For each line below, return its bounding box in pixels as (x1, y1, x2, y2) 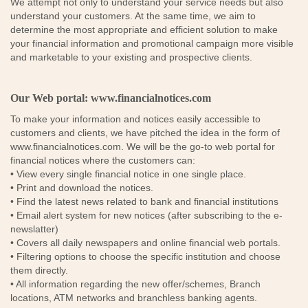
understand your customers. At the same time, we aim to (10, 10, 256, 21)
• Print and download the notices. (10, 182, 153, 193)
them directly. (10, 265, 71, 276)
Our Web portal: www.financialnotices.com (10, 92, 211, 104)
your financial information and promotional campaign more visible (10, 38, 294, 49)
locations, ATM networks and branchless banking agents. (10, 292, 257, 303)
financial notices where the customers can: (10, 155, 195, 166)
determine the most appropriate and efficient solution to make (10, 24, 278, 35)
